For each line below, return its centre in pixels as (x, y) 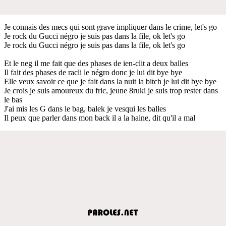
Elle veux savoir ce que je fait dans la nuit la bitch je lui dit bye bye (110, 81)
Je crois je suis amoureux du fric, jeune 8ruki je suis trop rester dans (111, 90)
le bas (13, 99)
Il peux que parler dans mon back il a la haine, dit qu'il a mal (100, 118)
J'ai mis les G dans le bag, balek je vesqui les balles (85, 108)
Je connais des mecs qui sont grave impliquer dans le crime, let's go (110, 27)
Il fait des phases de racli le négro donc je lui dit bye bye (93, 72)
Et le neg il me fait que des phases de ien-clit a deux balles (96, 63)
